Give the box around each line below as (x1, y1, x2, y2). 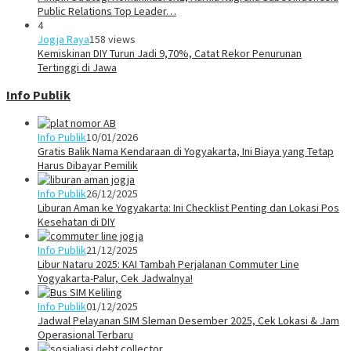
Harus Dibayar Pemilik (38, 157, 138, 172)
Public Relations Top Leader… (38, 4, 176, 18)
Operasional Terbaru (38, 327, 133, 342)
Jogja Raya (38, 32, 89, 46)
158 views (89, 32, 136, 46)
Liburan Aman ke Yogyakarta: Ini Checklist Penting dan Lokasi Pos (38, 200, 339, 215)
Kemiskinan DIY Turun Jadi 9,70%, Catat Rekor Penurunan (38, 46, 302, 60)
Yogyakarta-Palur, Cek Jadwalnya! (38, 270, 193, 285)
